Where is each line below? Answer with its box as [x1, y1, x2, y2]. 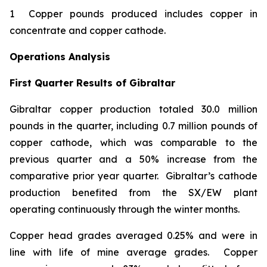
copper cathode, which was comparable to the [10, 136, 257, 148]
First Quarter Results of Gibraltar [10, 77, 175, 89]
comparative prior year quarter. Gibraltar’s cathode [10, 170, 257, 182]
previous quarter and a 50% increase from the [10, 153, 257, 165]
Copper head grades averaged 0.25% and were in [10, 229, 257, 241]
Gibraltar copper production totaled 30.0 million [10, 103, 257, 115]
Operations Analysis [10, 51, 110, 63]
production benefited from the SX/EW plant [10, 187, 257, 198]
